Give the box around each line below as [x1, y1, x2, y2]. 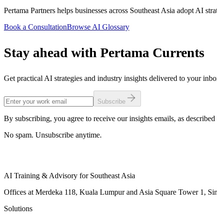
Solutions [4, 204, 32, 213]
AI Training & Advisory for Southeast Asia [4, 171, 135, 180]
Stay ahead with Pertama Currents [4, 45, 204, 60]
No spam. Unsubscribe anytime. [4, 130, 102, 139]
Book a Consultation [4, 22, 67, 31]
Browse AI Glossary [67, 22, 129, 31]
